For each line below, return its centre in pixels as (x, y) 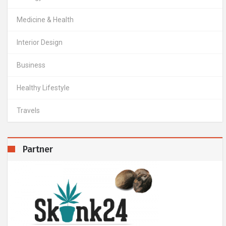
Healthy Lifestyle (43, 88)
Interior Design (40, 43)
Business (31, 65)
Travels (28, 111)
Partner (38, 150)
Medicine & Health (45, 20)
